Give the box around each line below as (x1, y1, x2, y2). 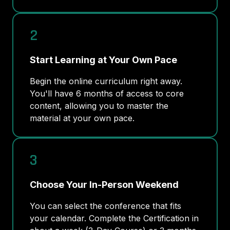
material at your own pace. (30, 112, 135, 123)
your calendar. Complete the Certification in (30, 213, 199, 223)
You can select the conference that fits (30, 200, 181, 211)
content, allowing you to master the (30, 100, 168, 111)
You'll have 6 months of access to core (30, 88, 184, 99)
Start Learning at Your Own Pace (30, 54, 177, 65)
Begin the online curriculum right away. (30, 75, 182, 86)
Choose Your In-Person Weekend (30, 179, 179, 190)
